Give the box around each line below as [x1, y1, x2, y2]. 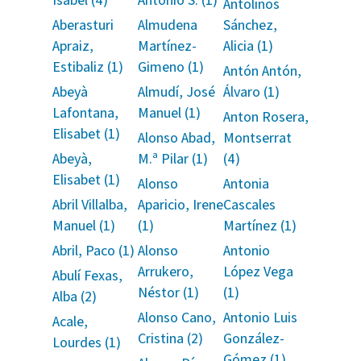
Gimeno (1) [137, 57, 204, 76]
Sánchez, [223, 15, 278, 34]
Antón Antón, [223, 61, 302, 80]
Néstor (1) [137, 283, 199, 301]
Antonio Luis [223, 308, 298, 326]
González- [223, 329, 285, 347]
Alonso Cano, [137, 308, 216, 326]
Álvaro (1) [223, 82, 280, 101]
